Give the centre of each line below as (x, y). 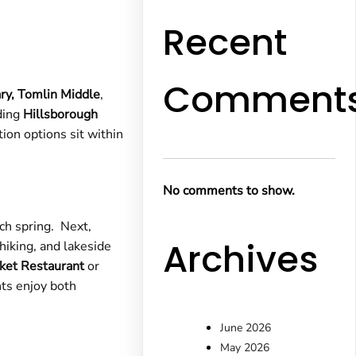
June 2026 (246, 328)
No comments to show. (229, 191)
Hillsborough (60, 114)
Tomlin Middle (59, 94)
